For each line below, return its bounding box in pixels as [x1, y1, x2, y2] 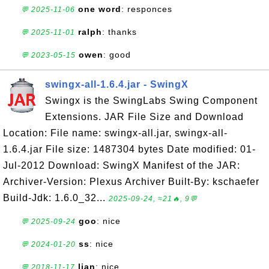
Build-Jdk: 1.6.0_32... [3, 193, 109, 203]
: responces [121, 4, 172, 14]
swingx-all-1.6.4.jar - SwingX [45, 79, 189, 89]
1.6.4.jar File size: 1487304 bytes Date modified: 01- [3, 144, 256, 154]
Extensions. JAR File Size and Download [45, 112, 244, 122]
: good [103, 50, 131, 59]
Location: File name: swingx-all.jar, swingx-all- [3, 128, 228, 138]
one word [78, 4, 121, 14]
